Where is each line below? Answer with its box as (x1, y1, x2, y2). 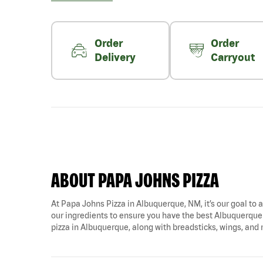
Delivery (95, 51, 136, 63)
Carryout (210, 51, 255, 63)
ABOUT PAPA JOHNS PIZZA (51, 168, 219, 191)
